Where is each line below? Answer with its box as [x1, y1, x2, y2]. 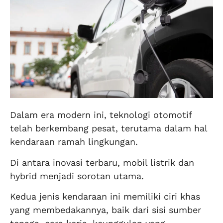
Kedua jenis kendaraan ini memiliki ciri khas [10, 191, 200, 202]
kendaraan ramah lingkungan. [10, 136, 138, 147]
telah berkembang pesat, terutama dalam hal [10, 123, 207, 134]
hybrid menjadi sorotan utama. [10, 170, 144, 181]
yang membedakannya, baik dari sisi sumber [10, 204, 201, 215]
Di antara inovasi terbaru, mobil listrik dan [10, 157, 194, 168]
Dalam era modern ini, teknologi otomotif [10, 110, 192, 120]
